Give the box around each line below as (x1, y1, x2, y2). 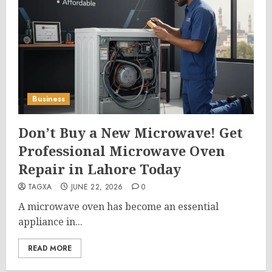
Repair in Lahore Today (18, 160, 181, 178)
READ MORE (28, 243, 72, 254)
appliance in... (18, 215, 83, 228)
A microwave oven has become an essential (18, 200, 219, 213)
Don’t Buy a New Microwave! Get (18, 123, 243, 141)
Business (32, 93, 65, 104)
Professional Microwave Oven (18, 141, 225, 160)
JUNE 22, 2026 (70, 182, 123, 192)
